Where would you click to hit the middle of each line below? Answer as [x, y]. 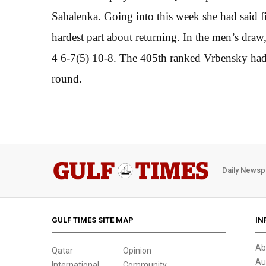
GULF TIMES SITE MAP [93, 220]
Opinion [137, 250]
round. [67, 78]
